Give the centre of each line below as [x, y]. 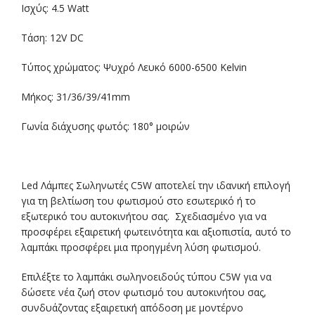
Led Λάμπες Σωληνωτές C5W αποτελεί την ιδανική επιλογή [156, 185]
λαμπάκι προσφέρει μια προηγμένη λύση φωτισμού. [141, 247]
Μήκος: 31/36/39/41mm [76, 96]
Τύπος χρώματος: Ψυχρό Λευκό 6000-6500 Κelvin [134, 67]
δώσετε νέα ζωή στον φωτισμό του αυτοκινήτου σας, [144, 292]
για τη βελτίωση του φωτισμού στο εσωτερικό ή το [139, 200]
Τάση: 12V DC [52, 37]
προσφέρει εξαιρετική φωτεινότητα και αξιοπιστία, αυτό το [156, 231]
